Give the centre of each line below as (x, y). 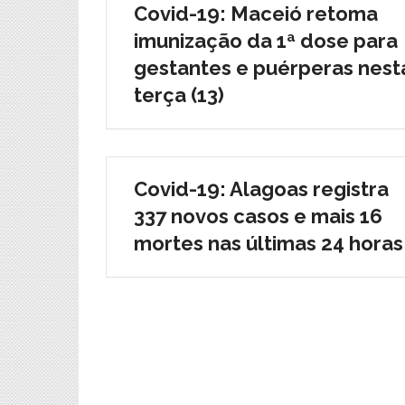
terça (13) (179, 94)
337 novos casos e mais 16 (258, 216)
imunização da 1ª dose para (266, 40)
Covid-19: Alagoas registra (261, 188)
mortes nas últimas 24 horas (268, 243)
